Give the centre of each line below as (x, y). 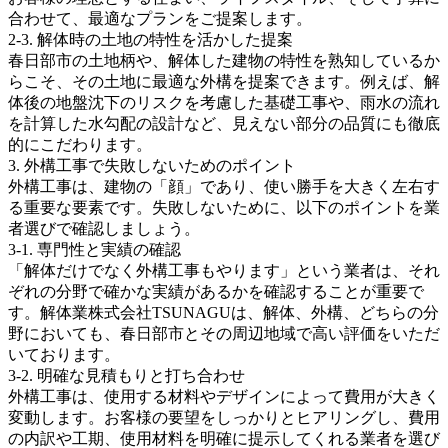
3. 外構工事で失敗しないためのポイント (152, 165)
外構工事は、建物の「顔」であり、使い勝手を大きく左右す (224, 186)
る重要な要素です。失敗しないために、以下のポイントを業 (224, 207)
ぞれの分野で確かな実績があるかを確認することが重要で (216, 291)
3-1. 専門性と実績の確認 (94, 249)
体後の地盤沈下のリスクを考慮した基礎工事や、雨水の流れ (224, 102)
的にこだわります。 (80, 144)
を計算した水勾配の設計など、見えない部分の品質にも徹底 (224, 123)
